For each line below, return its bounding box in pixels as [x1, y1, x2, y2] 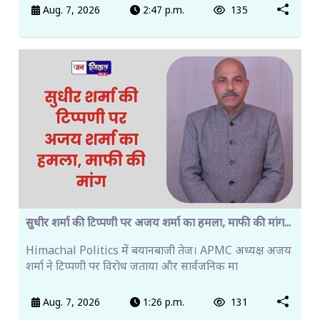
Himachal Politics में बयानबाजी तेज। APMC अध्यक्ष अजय [26, 244, 291, 259]
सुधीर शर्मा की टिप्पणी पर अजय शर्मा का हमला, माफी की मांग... [26, 216, 291, 231]
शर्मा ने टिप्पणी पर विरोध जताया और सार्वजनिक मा [26, 259, 238, 275]
